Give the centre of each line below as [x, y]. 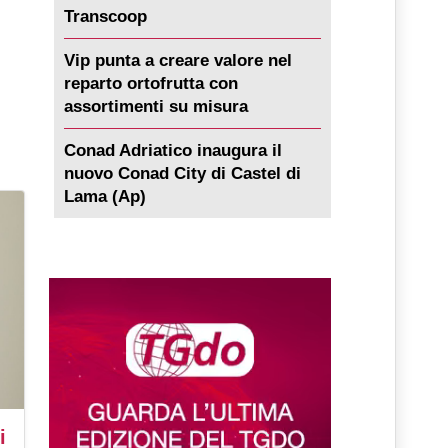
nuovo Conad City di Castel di [182, 174]
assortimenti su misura [155, 107]
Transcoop [105, 17]
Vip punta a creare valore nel [177, 61]
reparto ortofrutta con [150, 84]
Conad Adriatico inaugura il [172, 151]
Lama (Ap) [104, 197]
